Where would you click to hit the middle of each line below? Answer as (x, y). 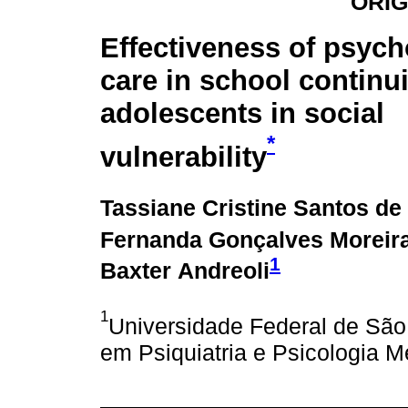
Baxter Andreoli (185, 271)
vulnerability (184, 158)
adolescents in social (242, 114)
